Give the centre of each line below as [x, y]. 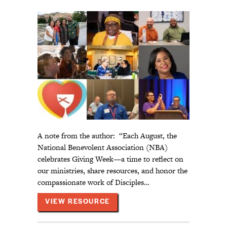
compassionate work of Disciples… [93, 182]
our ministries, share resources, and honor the [112, 171]
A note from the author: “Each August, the [107, 136]
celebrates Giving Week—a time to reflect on [110, 159]
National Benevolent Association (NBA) [103, 147]
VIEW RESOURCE [78, 202]
